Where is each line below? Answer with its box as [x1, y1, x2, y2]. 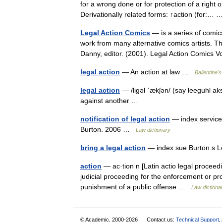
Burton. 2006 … [80, 125, 136, 133]
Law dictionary [136, 127, 170, 133]
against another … [80, 97, 142, 105]
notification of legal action [80, 115, 170, 123]
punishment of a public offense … [80, 183, 191, 191]
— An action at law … [120, 68, 195, 76]
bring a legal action [80, 144, 146, 152]
